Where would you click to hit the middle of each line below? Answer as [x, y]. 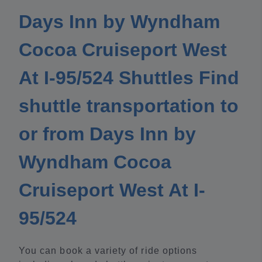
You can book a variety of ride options [108, 251]
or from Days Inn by [107, 134]
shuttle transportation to [129, 106]
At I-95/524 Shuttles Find [129, 78]
